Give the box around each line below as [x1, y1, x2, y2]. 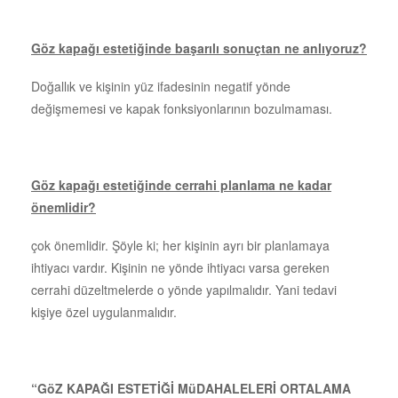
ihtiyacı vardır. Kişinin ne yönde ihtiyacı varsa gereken [31, 258, 330, 276]
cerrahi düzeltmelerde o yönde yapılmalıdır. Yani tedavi [31, 280, 337, 298]
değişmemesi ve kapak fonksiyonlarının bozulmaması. [31, 99, 332, 117]
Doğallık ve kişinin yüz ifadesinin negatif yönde [31, 76, 291, 95]
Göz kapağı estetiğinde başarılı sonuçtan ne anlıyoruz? [31, 38, 367, 57]
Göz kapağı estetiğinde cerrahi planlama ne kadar [31, 175, 331, 194]
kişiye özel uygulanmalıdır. [31, 302, 177, 321]
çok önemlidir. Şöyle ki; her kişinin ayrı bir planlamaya [31, 235, 330, 254]
